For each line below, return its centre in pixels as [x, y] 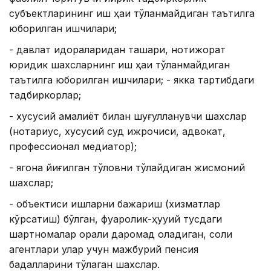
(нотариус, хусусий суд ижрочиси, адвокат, [117, 132]
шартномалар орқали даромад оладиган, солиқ [121, 234]
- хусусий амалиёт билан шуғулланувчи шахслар [128, 116]
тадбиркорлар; [45, 95]
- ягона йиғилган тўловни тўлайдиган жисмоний [127, 168]
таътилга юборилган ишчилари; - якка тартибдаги [132, 80]
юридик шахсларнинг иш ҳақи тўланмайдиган [119, 65]
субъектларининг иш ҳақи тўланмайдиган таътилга [132, 14]
